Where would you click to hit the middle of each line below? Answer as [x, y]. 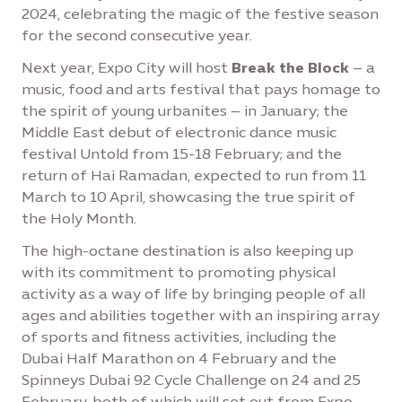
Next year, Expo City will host [127, 68]
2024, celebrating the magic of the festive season [200, 14]
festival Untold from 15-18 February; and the [182, 154]
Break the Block [290, 68]
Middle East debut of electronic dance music [179, 132]
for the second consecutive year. [137, 35]
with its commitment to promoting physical [179, 272]
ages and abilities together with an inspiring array [201, 315]
